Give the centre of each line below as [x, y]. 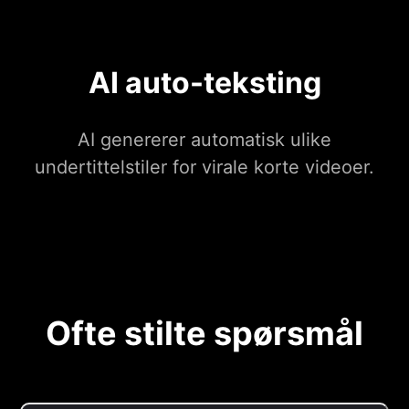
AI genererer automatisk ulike [204, 140]
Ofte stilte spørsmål [204, 334]
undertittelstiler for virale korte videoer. [204, 168]
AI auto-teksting [204, 83]
